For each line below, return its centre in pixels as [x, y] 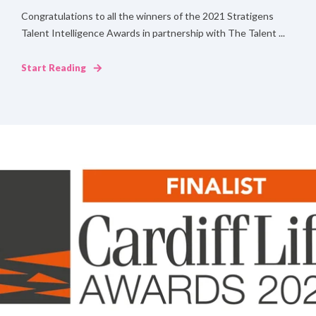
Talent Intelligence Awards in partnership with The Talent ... [153, 33]
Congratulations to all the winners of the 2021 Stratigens [147, 16]
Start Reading [54, 68]
